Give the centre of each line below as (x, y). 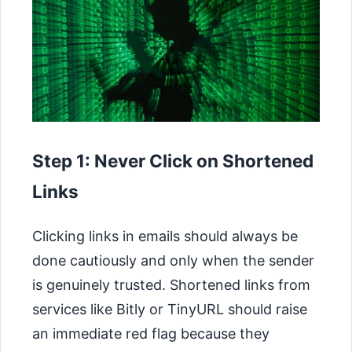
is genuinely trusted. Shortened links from (171, 284)
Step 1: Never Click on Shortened (173, 161)
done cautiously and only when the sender (173, 260)
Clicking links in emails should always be (165, 236)
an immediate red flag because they (151, 333)
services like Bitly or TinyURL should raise (170, 309)
